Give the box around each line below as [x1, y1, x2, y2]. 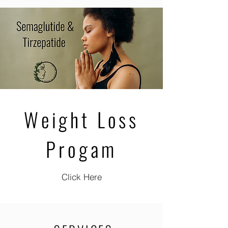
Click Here [61, 171, 102, 182]
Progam [46, 134, 117, 163]
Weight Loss [23, 104, 139, 134]
